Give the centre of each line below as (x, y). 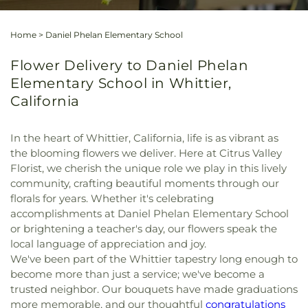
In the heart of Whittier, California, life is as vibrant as (144, 138)
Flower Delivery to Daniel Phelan (130, 65)
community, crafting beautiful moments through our (145, 183)
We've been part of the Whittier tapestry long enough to (154, 259)
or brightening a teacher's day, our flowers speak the (144, 229)
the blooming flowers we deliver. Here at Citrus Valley (146, 153)
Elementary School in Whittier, (121, 83)
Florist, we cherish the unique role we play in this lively (148, 168)
